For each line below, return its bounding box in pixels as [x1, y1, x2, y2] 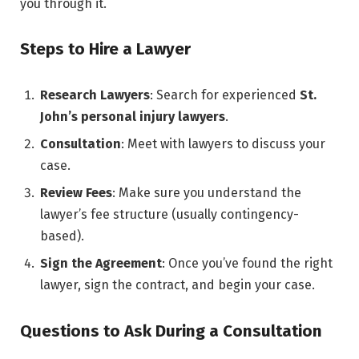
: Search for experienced [150, 87, 300, 103]
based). [40, 228, 84, 244]
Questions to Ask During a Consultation [20, 321, 322, 341]
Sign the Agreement [40, 255, 162, 271]
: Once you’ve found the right [162, 255, 333, 271]
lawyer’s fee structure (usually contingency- [40, 206, 299, 222]
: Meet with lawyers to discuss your [121, 135, 325, 151]
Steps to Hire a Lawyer [20, 38, 191, 58]
